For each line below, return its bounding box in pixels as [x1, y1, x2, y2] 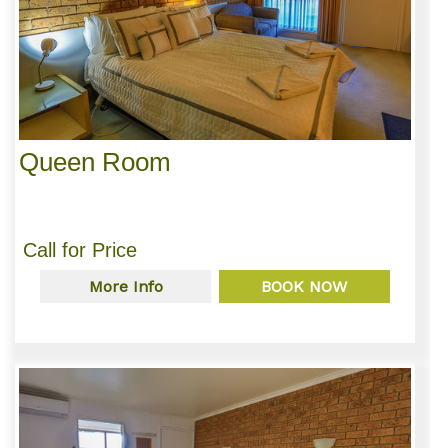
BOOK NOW [261, 276, 348, 296]
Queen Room [18, 146, 171, 177]
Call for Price [22, 238, 137, 261]
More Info [88, 276, 163, 296]
